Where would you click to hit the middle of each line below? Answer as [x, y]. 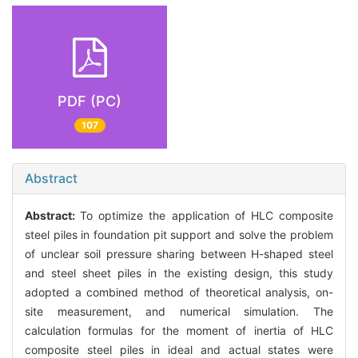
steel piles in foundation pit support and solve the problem [179, 235]
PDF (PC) [89, 101]
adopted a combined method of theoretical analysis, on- [179, 292]
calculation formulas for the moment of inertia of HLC [179, 331]
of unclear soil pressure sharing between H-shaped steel [179, 254]
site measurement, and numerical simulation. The [179, 312]
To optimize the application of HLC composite [207, 216]
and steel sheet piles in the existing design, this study [179, 273]
